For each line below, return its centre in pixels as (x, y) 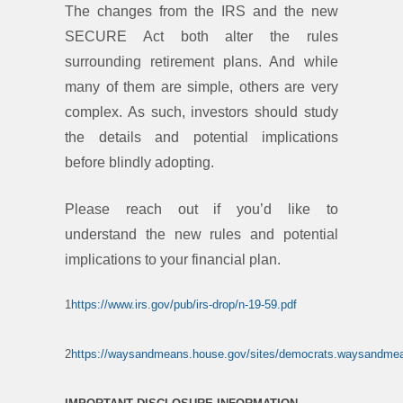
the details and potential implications (201, 137)
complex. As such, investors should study (201, 112)
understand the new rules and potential (201, 234)
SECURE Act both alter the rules (201, 36)
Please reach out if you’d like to (201, 209)
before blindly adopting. (141, 162)
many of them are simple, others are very (201, 86)
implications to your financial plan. (175, 259)
